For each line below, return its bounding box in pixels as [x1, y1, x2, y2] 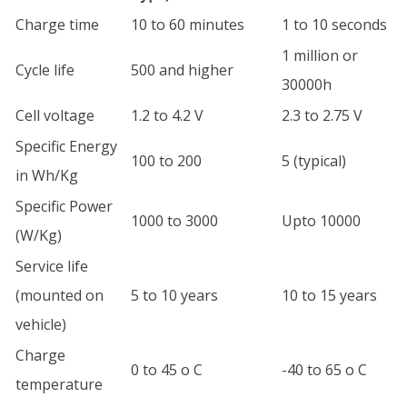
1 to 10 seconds [282, 15, 387, 35]
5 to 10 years [131, 285, 218, 305]
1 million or [282, 45, 358, 65]
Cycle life [15, 60, 74, 80]
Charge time [15, 15, 99, 35]
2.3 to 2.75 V [282, 105, 362, 125]
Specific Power [15, 196, 113, 216]
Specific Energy [15, 136, 117, 156]
